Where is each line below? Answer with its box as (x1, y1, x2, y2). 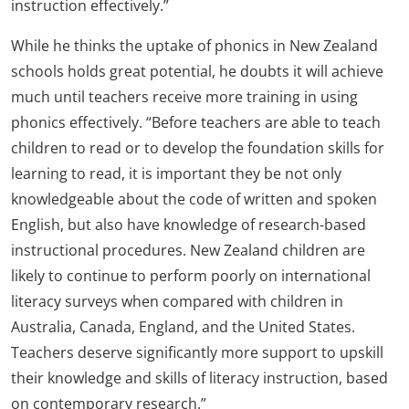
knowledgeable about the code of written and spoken (11, 189, 377, 209)
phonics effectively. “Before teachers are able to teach (11, 112, 381, 132)
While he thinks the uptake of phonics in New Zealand (11, 36, 378, 56)
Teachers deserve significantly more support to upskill (11, 342, 383, 362)
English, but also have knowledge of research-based (11, 215, 366, 235)
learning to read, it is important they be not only (11, 163, 341, 184)
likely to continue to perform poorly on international (11, 266, 371, 286)
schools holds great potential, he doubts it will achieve (11, 61, 383, 81)
